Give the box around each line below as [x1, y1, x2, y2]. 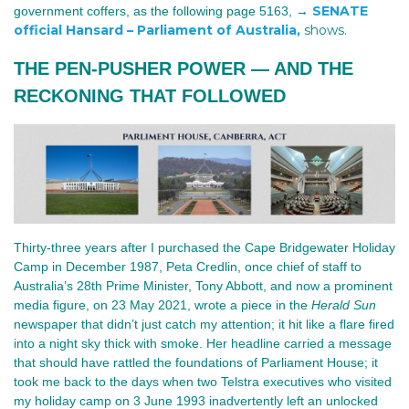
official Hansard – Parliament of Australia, [14, 21, 300, 38]
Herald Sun [311, 297, 376, 312]
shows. [300, 21, 347, 38]
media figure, [14, 297, 93, 312]
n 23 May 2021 [100, 297, 187, 312]
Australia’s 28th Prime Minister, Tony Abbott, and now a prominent [14, 278, 393, 293]
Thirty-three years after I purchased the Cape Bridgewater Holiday [14, 239, 395, 255]
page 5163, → [226, 3, 309, 18]
